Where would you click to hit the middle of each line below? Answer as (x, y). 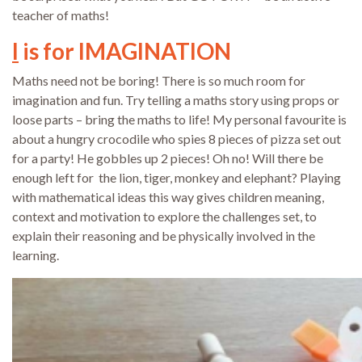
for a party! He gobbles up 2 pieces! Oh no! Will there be (168, 158)
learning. (36, 255)
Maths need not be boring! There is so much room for (159, 81)
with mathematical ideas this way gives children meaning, (168, 197)
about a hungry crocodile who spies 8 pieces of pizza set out (177, 139)
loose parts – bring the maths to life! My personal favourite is (179, 120)
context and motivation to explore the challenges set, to (164, 217)
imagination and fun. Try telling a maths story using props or (176, 100)
